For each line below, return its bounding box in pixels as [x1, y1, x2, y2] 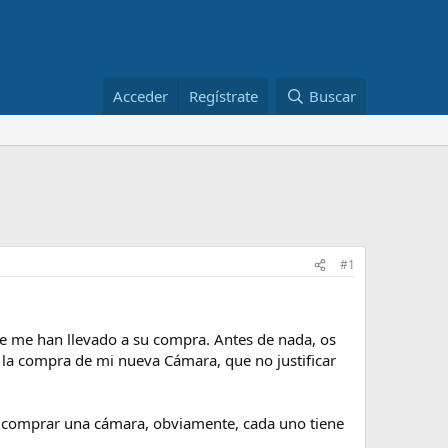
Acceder [113, 86, 169, 106]
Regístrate [189, 86, 259, 106]
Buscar [309, 86, 356, 106]
